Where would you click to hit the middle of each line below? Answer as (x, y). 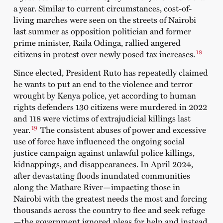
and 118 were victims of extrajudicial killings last (102, 118)
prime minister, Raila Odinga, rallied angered (97, 43)
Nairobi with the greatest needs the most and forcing (110, 198)
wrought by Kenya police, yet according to (91, 95)
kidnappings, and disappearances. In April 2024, (103, 164)
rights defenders (43, 107)
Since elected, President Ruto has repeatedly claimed (111, 72)
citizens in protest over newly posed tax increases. (104, 54)
